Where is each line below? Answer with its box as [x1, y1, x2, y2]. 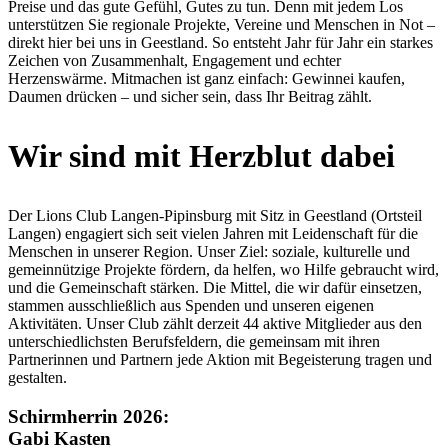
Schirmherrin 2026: [8, 405, 169, 427]
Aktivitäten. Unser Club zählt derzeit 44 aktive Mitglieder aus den [8, 315, 422, 332]
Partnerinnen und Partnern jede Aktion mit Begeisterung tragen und [8, 351, 432, 368]
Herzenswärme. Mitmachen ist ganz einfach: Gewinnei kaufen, [8, 70, 405, 87]
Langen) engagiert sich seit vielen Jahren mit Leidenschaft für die [8, 225, 418, 242]
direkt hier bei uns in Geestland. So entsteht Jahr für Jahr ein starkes [8, 34, 433, 51]
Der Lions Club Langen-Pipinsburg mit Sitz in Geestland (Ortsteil [8, 207, 422, 224]
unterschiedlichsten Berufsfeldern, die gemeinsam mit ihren [8, 333, 380, 350]
